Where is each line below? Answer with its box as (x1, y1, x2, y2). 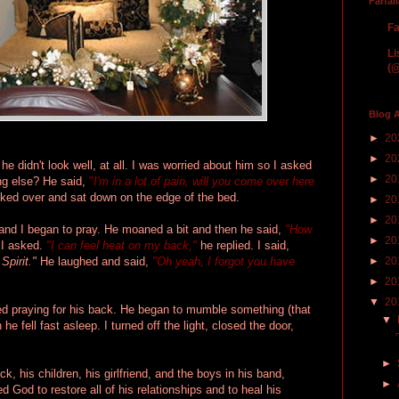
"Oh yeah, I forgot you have (152, 254, 295, 268)
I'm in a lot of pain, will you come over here (94, 174, 314, 188)
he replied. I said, (197, 238, 289, 252)
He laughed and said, (40, 254, 152, 268)
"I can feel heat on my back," (46, 238, 197, 252)
